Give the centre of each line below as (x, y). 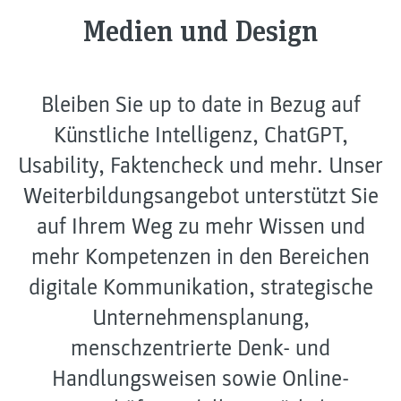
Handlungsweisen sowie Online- (200, 378)
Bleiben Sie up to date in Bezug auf (200, 104)
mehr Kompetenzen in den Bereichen (200, 256)
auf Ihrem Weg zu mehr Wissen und (200, 226)
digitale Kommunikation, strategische (200, 287)
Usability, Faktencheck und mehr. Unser (200, 165)
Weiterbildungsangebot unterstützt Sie (200, 196)
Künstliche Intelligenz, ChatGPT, (200, 135)
